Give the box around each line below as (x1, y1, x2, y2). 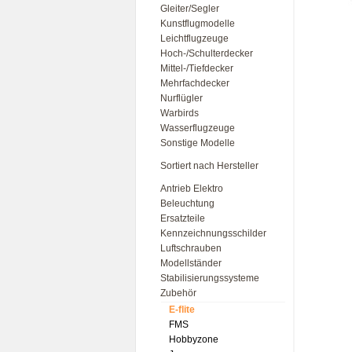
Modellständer (160, 258, 222, 269)
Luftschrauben (160, 243, 222, 254)
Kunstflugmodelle (160, 18, 235, 29)
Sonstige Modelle (160, 137, 235, 148)
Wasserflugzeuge (160, 123, 235, 134)
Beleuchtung (160, 198, 214, 209)
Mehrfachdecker (160, 78, 229, 89)
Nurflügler (160, 93, 203, 104)
